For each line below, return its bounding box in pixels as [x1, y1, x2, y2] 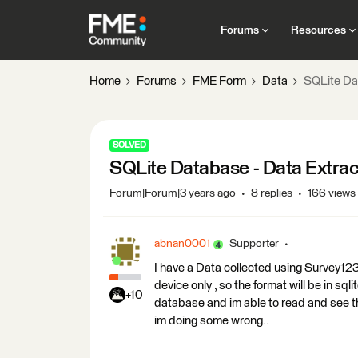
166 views [308, 188, 356, 199]
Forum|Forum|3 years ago [109, 188, 236, 199]
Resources [290, 24, 346, 36]
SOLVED [113, 141, 146, 149]
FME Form [193, 75, 246, 87]
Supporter [229, 238, 279, 249]
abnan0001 [154, 238, 210, 249]
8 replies [251, 188, 292, 199]
